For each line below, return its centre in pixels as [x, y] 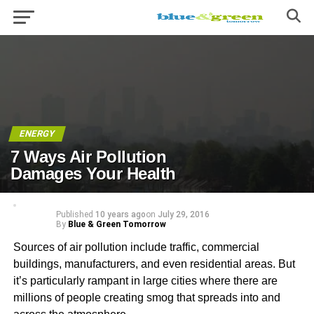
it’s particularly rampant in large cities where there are [145, 280]
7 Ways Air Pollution [89, 156]
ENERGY [37, 133]
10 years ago [120, 214]
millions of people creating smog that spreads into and [146, 297]
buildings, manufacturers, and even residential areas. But [154, 264]
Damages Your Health [93, 173]
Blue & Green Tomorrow [117, 224]
